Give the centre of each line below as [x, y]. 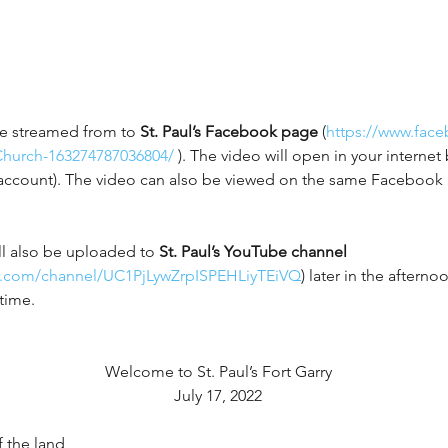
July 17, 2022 [218, 396]
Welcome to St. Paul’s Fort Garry [218, 372]
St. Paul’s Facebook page [229, 132]
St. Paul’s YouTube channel [255, 252]
